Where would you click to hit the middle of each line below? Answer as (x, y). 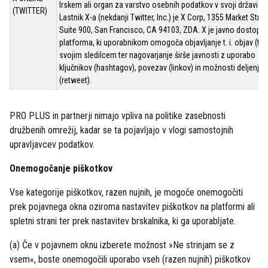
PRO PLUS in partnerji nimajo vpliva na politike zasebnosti (118, 116)
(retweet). (75, 80)
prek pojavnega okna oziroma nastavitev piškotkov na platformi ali (132, 207)
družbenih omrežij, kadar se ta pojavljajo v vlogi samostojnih (121, 130)
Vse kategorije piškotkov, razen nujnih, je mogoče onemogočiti (126, 192)
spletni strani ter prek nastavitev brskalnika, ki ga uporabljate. (123, 221)
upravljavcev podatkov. (52, 144)
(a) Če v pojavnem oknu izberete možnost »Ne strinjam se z (122, 245)
